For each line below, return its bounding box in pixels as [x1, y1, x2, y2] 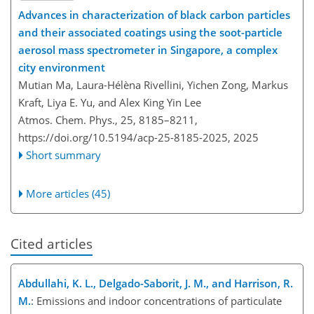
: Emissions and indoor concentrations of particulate [31, 294, 282, 308]
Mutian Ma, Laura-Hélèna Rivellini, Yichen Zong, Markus [18, 77, 288, 92]
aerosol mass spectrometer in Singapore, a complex [18, 42, 278, 57]
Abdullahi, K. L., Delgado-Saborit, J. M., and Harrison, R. [18, 276, 293, 290]
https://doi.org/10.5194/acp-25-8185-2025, [18, 130, 231, 144]
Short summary [26, 147, 102, 162]
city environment [18, 60, 105, 74]
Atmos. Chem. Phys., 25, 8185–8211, [18, 112, 198, 127]
